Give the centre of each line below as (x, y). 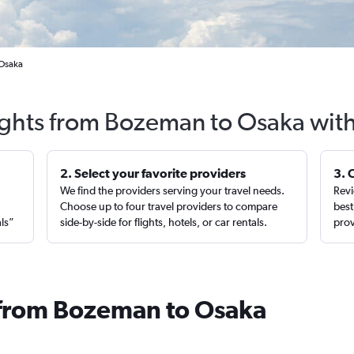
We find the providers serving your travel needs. (173, 190)
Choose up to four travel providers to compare (169, 206)
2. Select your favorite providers (153, 173)
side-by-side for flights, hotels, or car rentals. (164, 222)
